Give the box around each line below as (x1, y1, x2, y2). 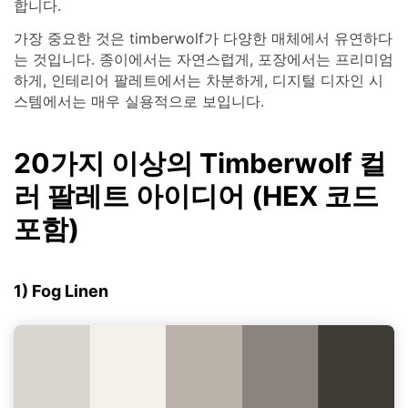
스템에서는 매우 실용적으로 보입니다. (14, 91, 264, 110)
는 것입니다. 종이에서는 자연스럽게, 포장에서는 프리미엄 (14, 49, 393, 68)
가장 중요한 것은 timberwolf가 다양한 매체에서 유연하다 (14, 28, 393, 47)
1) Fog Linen (14, 280, 108, 301)
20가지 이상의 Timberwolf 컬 (14, 147, 386, 180)
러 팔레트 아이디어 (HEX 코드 (14, 179, 379, 213)
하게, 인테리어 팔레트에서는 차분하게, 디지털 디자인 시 (14, 70, 383, 89)
